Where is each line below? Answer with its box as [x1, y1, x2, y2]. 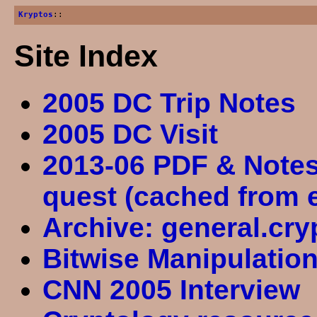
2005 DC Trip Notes [42, 87, 296, 118]
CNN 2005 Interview [42, 274, 300, 305]
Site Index [13, 38, 158, 73]
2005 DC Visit [42, 118, 218, 149]
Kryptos [18, 10, 53, 19]
